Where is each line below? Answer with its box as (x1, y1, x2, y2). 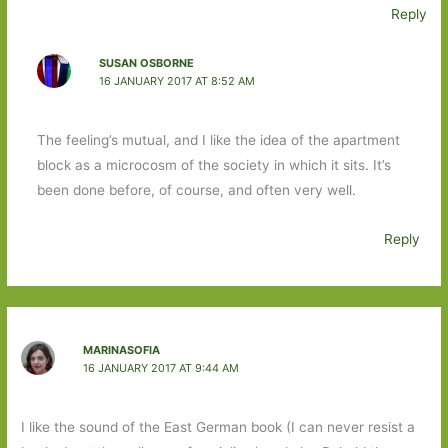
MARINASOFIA (82, 342, 160, 357)
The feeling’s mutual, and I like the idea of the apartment (36, 132, 400, 149)
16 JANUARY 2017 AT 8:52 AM (98, 73, 255, 88)
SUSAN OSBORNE (98, 55, 194, 70)
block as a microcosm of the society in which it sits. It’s (36, 157, 391, 174)
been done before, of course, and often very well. (36, 182, 356, 199)
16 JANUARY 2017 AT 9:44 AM (82, 360, 239, 375)
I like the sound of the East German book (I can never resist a (21, 419, 416, 436)
